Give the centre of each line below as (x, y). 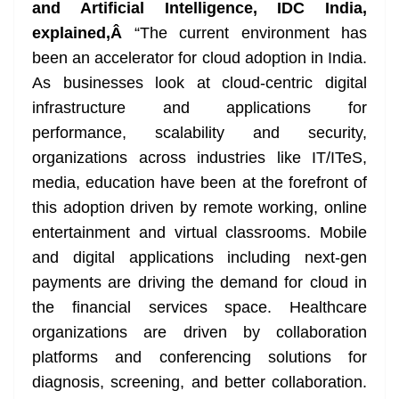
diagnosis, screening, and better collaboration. (199, 383)
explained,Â (83, 33)
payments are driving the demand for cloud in (199, 283)
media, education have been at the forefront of (199, 183)
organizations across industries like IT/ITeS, (199, 158)
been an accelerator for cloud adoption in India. (199, 58)
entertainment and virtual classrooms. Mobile (199, 233)
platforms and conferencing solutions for (199, 358)
